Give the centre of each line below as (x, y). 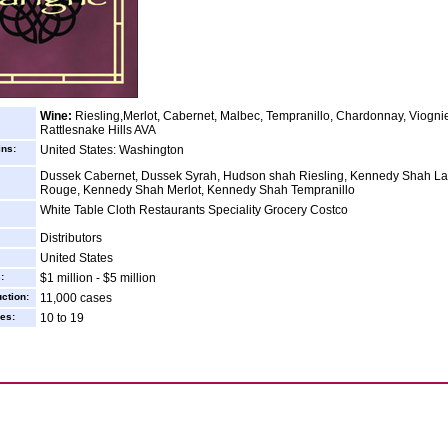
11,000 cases (76, 298)
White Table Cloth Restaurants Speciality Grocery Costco (194, 210)
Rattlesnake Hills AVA (98, 130)
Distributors (71, 238)
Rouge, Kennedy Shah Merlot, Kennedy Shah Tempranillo (197, 190)
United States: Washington (112, 150)
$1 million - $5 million (98, 278)
